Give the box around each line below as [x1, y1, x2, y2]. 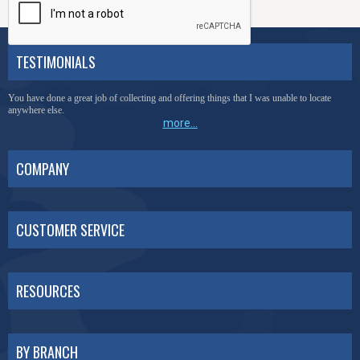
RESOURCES [16, 280, 80, 301]
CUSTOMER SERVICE [16, 219, 125, 240]
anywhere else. [8, 104, 64, 116]
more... [162, 117, 198, 129]
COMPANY [16, 158, 69, 179]
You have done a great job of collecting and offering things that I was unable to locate [8, 92, 331, 104]
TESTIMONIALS [16, 51, 96, 72]
